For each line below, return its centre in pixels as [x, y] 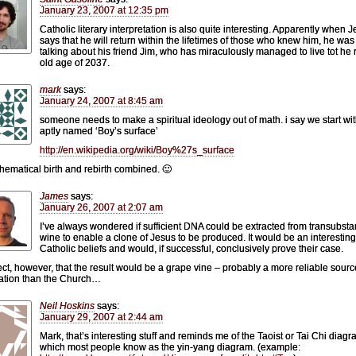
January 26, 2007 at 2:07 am [101, 207]
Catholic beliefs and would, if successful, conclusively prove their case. [192, 248]
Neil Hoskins [67, 306]
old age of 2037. [75, 62]
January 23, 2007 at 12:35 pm [104, 10]
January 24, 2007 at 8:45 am [101, 101]
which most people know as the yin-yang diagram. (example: [170, 347]
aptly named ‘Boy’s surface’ [99, 131]
